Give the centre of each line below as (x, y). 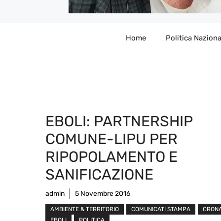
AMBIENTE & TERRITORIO (85, 209)
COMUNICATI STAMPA (161, 209)
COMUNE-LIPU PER (111, 139)
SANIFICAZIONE (99, 174)
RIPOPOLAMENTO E (111, 157)
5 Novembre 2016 (103, 193)
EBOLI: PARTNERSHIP (119, 121)
